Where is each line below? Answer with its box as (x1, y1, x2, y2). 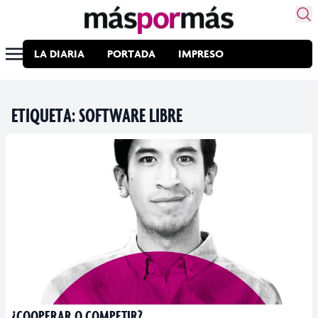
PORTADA (107, 47, 155, 60)
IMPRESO (178, 47, 224, 60)
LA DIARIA (34, 47, 84, 60)
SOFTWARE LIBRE (79, 103, 182, 127)
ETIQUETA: (11, 103, 79, 127)
